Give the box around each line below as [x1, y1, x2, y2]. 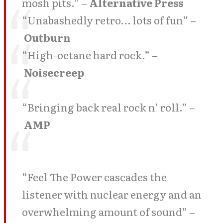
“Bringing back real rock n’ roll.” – [22, 100, 195, 115]
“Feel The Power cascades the [22, 169, 167, 185]
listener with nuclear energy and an [22, 187, 202, 202]
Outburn [24, 30, 71, 45]
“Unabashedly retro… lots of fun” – [22, 12, 196, 28]
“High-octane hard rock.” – [22, 47, 158, 63]
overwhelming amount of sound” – [22, 204, 195, 220]
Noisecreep [24, 65, 84, 80]
